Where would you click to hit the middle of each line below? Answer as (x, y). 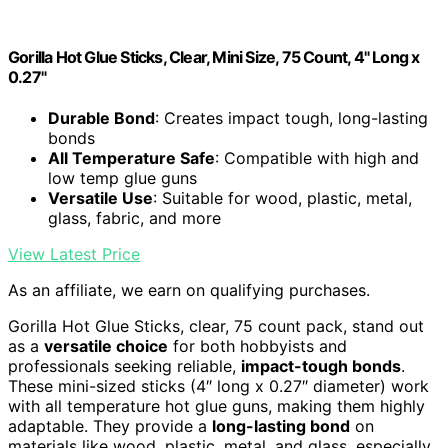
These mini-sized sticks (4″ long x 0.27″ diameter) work (218, 385)
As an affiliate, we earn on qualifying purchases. (189, 289)
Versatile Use (100, 197)
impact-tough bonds (321, 365)
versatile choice (106, 345)
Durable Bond (101, 117)
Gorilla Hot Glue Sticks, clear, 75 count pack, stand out (216, 325)
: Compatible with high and (317, 157)
